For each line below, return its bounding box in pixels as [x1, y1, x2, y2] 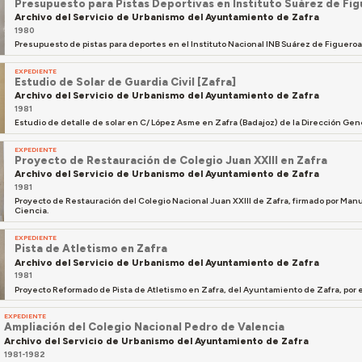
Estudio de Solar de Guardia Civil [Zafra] [15, 74, 237, 88]
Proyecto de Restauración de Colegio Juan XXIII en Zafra [15, 154, 328, 167]
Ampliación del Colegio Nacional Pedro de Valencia [4, 320, 285, 334]
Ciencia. [15, 205, 51, 217]
